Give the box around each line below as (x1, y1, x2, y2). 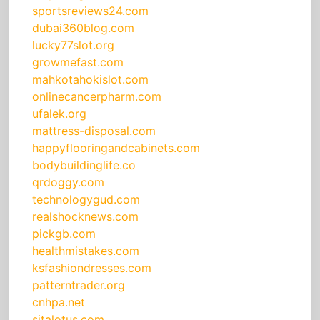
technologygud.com (32, 192, 140, 207)
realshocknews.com (32, 209, 139, 224)
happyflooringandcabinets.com (32, 141, 200, 156)
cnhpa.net (32, 295, 85, 310)
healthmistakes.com (32, 244, 139, 259)
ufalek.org (32, 106, 86, 121)
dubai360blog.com (32, 21, 134, 36)
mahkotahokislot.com (32, 72, 149, 87)
